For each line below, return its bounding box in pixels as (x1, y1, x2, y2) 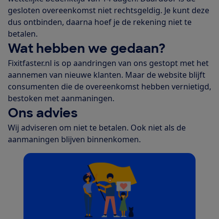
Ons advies (8, 104, 78, 121)
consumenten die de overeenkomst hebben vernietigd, (8, 81, 211, 92)
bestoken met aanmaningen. (8, 92, 114, 104)
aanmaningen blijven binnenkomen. (8, 133, 141, 145)
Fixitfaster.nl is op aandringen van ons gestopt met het (8, 57, 209, 68)
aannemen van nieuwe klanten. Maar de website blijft (8, 69, 205, 80)
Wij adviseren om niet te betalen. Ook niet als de (8, 122, 186, 133)
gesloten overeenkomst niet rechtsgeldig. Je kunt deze (8, 4, 209, 16)
